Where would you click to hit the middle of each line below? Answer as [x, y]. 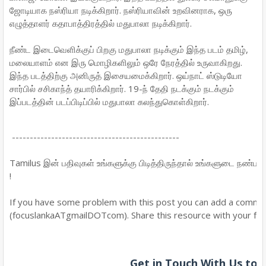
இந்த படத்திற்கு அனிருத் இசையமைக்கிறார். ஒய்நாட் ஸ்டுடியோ [126, 75]
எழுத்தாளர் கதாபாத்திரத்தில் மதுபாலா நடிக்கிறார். [101, 23]
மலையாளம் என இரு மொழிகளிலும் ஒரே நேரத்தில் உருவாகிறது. [126, 62]
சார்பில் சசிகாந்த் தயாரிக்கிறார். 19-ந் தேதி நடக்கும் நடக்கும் [122, 88]
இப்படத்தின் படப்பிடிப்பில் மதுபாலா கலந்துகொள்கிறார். [109, 102]
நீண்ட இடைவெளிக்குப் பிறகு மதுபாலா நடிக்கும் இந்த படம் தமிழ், [129, 49]
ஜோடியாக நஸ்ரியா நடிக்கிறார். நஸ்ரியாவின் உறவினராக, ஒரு [121, 10]
